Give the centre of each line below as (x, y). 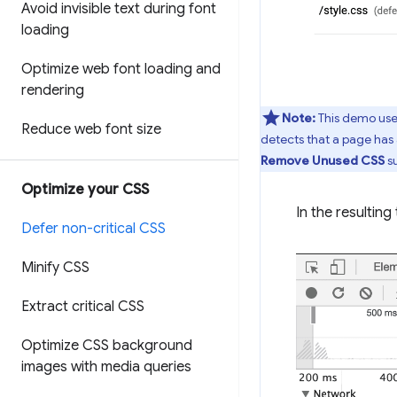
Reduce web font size (91, 129)
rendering (53, 90)
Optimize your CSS (85, 190)
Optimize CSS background (107, 346)
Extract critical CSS (83, 307)
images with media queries (106, 367)
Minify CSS (55, 268)
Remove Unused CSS (323, 161)
